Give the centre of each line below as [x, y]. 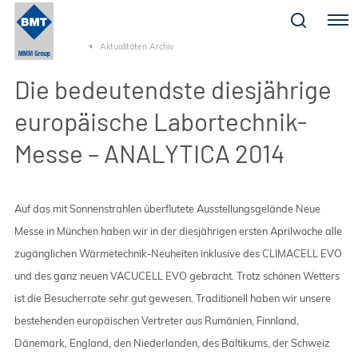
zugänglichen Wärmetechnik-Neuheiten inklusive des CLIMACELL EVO [178, 253]
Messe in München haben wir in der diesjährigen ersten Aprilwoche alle [178, 231]
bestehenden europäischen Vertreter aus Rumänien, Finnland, [156, 320]
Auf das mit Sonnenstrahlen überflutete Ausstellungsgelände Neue [167, 209]
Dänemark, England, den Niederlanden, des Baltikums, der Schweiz [172, 343]
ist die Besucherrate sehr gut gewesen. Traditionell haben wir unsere [172, 298]
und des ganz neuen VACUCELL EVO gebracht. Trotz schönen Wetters [177, 276]
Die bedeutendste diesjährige [173, 89]
